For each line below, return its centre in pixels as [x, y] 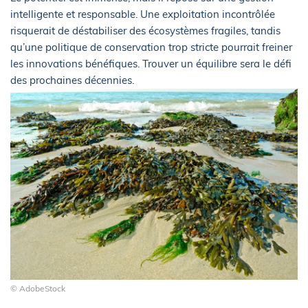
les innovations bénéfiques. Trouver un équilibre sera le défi [151, 64]
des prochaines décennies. [72, 80]
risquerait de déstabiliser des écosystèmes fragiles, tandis [145, 31]
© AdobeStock [38, 289]
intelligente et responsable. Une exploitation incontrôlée [143, 14]
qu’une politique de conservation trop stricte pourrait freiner [151, 47]
